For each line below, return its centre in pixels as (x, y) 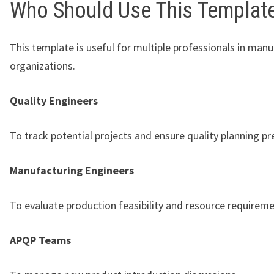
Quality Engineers (54, 100)
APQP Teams (40, 240)
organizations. (43, 65)
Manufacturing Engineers (72, 170)
